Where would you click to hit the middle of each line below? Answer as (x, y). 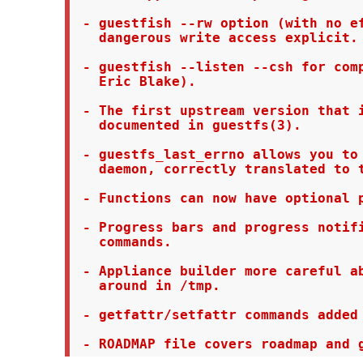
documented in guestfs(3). (188, 125)
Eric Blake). (135, 81)
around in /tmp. (147, 286)
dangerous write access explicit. (216, 38)
